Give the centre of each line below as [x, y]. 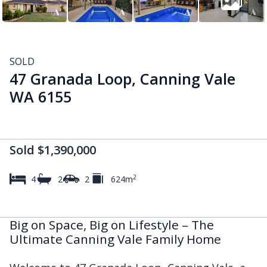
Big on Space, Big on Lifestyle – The [112, 224]
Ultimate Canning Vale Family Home [115, 239]
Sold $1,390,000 [53, 150]
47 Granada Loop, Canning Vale [122, 78]
